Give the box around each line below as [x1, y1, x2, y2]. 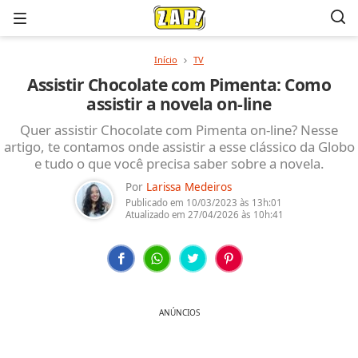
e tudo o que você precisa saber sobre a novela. [34, 154, 324, 173]
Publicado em [125, 196, 186, 209]
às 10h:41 [238, 208, 284, 221]
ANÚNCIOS [158, 306, 200, 318]
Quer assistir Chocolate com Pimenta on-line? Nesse [20, 121, 338, 139]
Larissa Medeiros [145, 180, 232, 194]
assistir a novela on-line [86, 93, 272, 115]
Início [154, 54, 177, 66]
